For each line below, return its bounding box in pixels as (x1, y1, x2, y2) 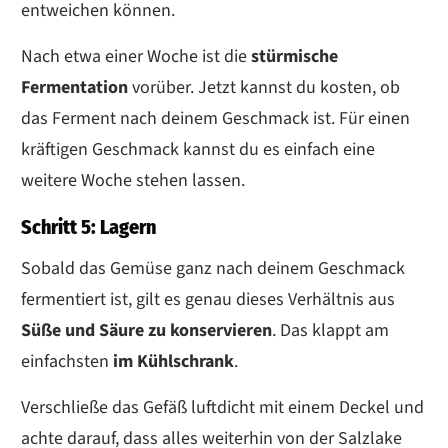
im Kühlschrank (109, 348, 234, 374)
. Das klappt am (272, 317, 389, 343)
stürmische (247, 43, 338, 69)
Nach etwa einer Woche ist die (21, 43, 247, 69)
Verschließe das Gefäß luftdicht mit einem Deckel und (21, 394, 424, 420)
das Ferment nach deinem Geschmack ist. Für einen (21, 105, 410, 131)
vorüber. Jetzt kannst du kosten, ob (128, 74, 400, 100)
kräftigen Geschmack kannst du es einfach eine (21, 136, 375, 162)
